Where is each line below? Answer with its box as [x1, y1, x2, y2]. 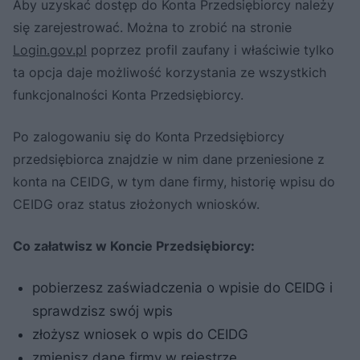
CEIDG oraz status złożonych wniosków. [13, 195, 260, 212]
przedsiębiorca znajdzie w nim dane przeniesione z [13, 150, 325, 167]
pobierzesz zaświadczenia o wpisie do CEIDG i [32, 279, 333, 296]
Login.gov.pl [13, 41, 87, 58]
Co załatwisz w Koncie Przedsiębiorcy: [13, 237, 255, 254]
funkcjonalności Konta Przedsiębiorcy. [13, 86, 243, 103]
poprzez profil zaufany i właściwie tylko [87, 41, 334, 58]
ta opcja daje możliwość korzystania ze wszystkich [13, 63, 326, 80]
